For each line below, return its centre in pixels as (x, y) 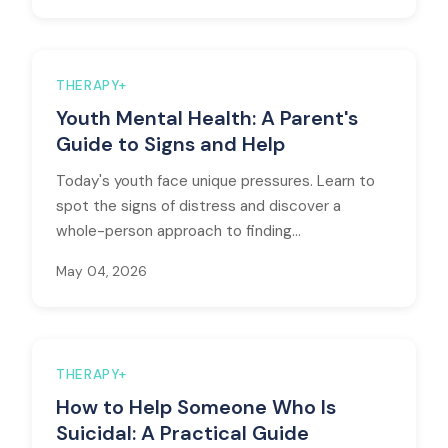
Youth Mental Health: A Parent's (207, 118)
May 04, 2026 (101, 271)
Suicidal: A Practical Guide (182, 433)
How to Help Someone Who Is (196, 407)
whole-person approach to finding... (178, 231)
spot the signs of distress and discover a (198, 206)
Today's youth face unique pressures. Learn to (215, 181)
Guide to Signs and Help (170, 144)
